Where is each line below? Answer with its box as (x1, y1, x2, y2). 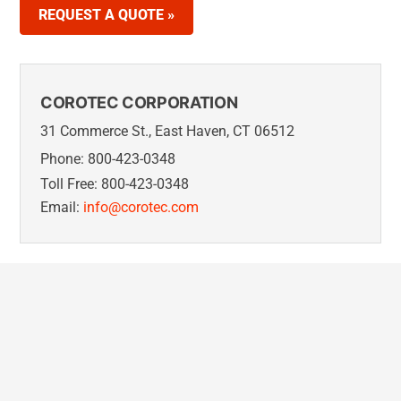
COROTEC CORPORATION (40, 93, 238, 113)
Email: (40, 199, 83, 217)
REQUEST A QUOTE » (38, 6, 175, 24)
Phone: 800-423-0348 (40, 150, 175, 168)
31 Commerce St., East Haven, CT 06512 (40, 123, 294, 141)
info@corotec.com (83, 199, 199, 217)
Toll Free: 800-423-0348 (40, 175, 189, 193)
